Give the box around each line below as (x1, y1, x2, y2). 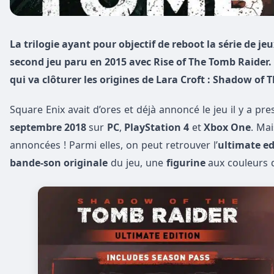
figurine (166, 157, 208, 169)
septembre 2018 (10, 121, 89, 134)
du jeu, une (108, 157, 166, 169)
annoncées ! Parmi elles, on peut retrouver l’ (10, 139, 218, 152)
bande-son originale (10, 157, 108, 169)
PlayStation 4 (122, 121, 189, 134)
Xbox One (201, 121, 251, 134)
